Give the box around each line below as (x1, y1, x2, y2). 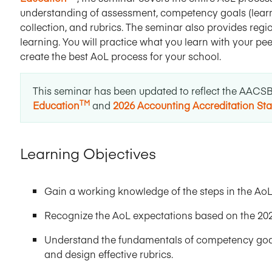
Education (33, 98, 80, 112)
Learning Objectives (20, 142, 156, 163)
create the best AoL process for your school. (20, 49, 221, 63)
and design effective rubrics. (44, 246, 173, 260)
